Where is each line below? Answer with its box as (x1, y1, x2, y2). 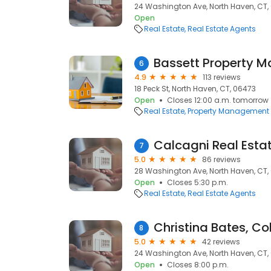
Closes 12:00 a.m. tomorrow (167, 95, 269, 105)
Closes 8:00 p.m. (167, 260, 229, 270)
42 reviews (202, 237, 240, 247)
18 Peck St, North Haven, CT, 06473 (134, 83, 256, 94)
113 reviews (203, 72, 241, 82)
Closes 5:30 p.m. (167, 177, 228, 188)
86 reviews (202, 154, 241, 165)
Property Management (188, 106, 269, 116)
